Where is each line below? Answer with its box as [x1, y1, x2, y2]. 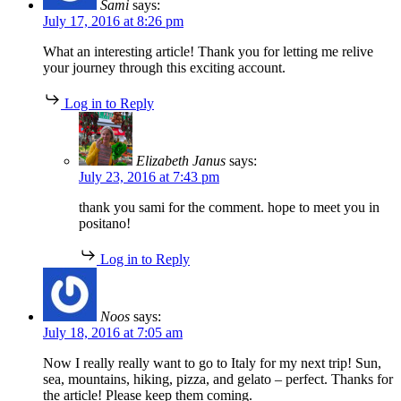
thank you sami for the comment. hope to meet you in [79, 200, 380, 216]
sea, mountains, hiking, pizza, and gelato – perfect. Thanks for [43, 371, 393, 388]
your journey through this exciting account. [43, 60, 286, 76]
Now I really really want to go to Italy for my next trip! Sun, [43, 355, 381, 371]
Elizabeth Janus [136, 153, 226, 169]
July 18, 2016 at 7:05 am [43, 325, 183, 341]
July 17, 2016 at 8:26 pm [43, 13, 183, 30]
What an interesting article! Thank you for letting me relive [43, 44, 373, 60]
